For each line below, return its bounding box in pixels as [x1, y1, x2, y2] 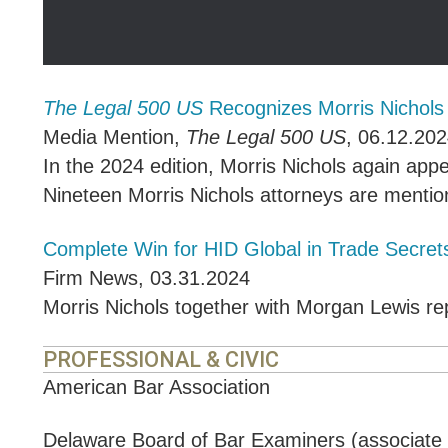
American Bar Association [42, 375, 270, 398]
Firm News [42, 266, 138, 289]
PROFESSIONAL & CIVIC [42, 346, 279, 372]
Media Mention [42, 126, 174, 149]
